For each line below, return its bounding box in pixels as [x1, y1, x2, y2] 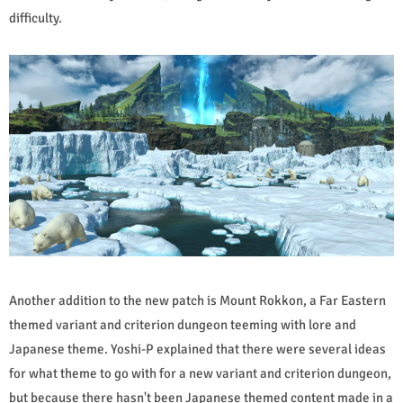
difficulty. [9, 9, 62, 26]
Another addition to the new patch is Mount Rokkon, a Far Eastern [9, 292, 386, 309]
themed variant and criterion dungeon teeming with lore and [9, 317, 356, 334]
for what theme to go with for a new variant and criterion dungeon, [9, 365, 391, 382]
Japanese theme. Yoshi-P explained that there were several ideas [9, 341, 386, 358]
